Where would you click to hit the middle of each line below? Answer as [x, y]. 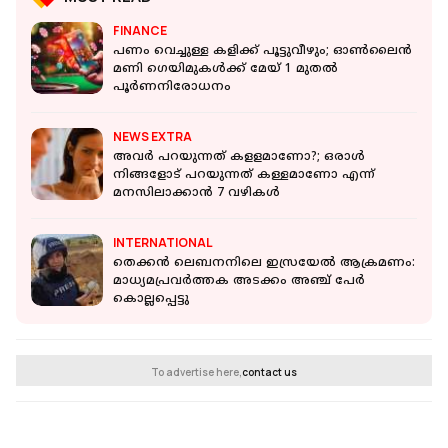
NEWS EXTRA [152, 137]
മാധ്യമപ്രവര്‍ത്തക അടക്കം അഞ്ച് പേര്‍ [239, 282]
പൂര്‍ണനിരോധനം [172, 88]
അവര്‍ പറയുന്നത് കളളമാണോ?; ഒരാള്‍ [239, 158]
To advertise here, [196, 372]
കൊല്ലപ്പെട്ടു [151, 300]
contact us [269, 372]
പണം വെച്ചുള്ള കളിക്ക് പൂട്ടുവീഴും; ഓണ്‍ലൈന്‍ [262, 52]
